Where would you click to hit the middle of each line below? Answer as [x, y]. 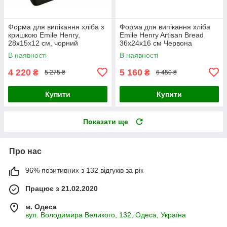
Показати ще [106, 121]
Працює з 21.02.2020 [62, 188]
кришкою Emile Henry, [44, 35]
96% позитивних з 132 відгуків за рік [84, 170]
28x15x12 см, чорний [43, 43]
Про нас [25, 151]
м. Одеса [41, 206]
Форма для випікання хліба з [56, 27]
